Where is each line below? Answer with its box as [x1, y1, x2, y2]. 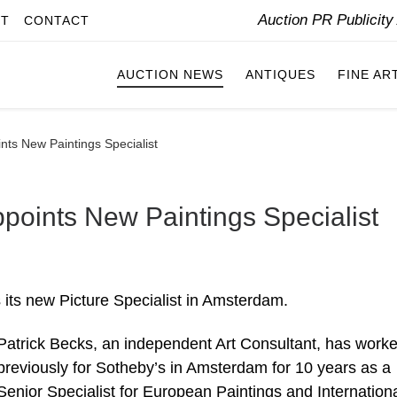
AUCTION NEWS [117, 67, 223, 82]
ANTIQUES [245, 67, 315, 82]
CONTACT [24, 13, 90, 27]
